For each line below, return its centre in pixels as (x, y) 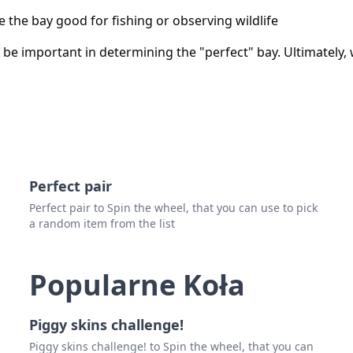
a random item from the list (102, 224)
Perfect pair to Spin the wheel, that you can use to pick (174, 208)
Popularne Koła (137, 285)
